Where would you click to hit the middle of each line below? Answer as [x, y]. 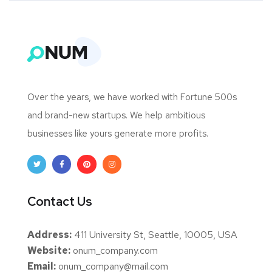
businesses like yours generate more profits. [118, 134]
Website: [49, 250]
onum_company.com [114, 250]
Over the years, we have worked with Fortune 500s [132, 97]
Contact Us [60, 201]
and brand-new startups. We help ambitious [116, 115]
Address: [49, 234]
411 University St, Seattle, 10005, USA [155, 234]
